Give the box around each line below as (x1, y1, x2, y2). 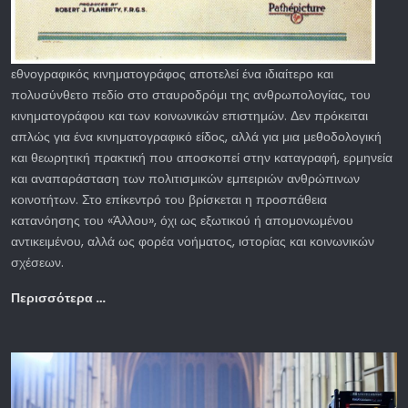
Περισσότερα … (11, 289, 106, 308)
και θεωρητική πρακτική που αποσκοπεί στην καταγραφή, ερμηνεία (11, 148, 393, 168)
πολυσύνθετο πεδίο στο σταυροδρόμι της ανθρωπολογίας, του (11, 86, 371, 105)
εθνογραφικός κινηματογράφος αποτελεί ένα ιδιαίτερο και (11, 65, 333, 84)
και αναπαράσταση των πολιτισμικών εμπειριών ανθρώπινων (11, 169, 360, 189)
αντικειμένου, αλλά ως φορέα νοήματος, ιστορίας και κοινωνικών (11, 232, 374, 251)
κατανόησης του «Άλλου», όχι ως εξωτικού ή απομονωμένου (11, 211, 353, 230)
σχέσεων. (11, 253, 64, 272)
